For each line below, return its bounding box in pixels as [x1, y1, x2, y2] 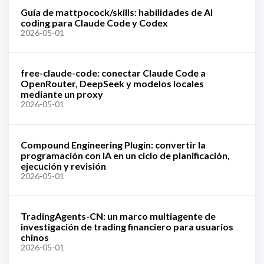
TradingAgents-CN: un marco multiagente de [21, 210, 216, 222]
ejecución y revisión [21, 160, 106, 171]
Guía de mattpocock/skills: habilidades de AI [21, 6, 213, 18]
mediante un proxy [21, 88, 103, 100]
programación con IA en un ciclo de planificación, [21, 149, 230, 161]
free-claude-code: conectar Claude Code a [21, 67, 206, 78]
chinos [21, 232, 49, 243]
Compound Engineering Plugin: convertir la [21, 138, 206, 150]
